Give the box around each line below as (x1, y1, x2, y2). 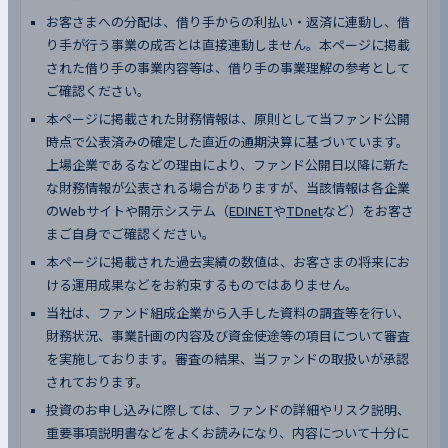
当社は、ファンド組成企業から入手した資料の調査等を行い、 (46, 305, 410, 320)
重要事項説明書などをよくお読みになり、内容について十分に (46, 425, 409, 440)
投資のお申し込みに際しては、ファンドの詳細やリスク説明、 (46, 402, 410, 417)
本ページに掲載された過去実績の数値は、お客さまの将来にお (46, 254, 410, 269)
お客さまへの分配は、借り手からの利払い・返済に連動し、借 (46, 14, 410, 29)
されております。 (46, 374, 149, 389)
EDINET (229, 203, 273, 218)
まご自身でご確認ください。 (46, 226, 215, 241)
